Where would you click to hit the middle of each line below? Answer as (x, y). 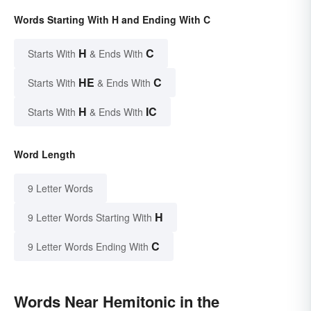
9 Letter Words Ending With (88, 247)
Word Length (45, 154)
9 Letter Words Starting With (90, 218)
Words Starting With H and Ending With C (112, 20)
